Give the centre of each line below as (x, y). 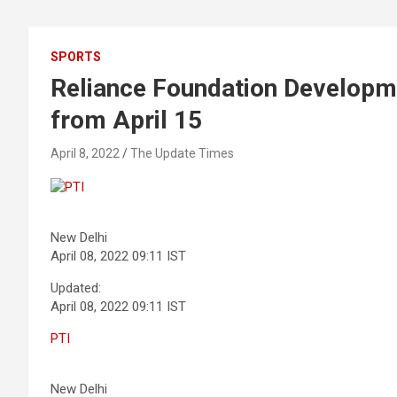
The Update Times (183, 153)
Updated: (76, 288)
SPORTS (76, 57)
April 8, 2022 (86, 153)
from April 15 (127, 120)
